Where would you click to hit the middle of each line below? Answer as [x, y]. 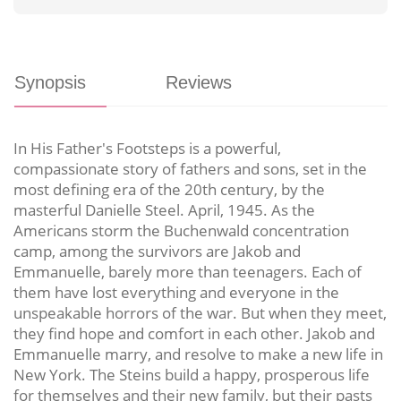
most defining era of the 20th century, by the [169, 189]
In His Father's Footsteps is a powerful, [147, 148]
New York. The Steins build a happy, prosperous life [192, 374]
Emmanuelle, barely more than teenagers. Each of [188, 271]
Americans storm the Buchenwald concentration [181, 230]
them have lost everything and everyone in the [176, 292]
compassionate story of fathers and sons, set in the [190, 168]
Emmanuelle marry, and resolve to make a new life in [198, 354]
